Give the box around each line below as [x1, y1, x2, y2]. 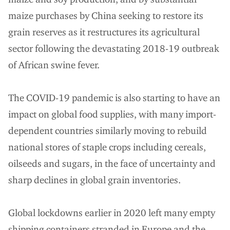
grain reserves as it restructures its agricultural [8, 26, 200, 38]
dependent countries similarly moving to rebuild [8, 124, 207, 137]
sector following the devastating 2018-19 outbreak [8, 42, 219, 54]
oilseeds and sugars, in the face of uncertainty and [8, 157, 216, 169]
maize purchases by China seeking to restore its [8, 9, 203, 22]
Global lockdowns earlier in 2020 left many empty [8, 206, 215, 219]
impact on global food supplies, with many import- [8, 108, 216, 120]
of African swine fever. [8, 59, 100, 71]
